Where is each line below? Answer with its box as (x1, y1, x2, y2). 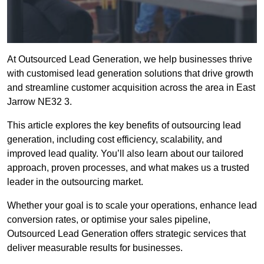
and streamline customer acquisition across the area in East (7, 82, 255, 93)
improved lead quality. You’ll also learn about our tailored (7, 148, 243, 159)
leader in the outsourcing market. (7, 177, 143, 187)
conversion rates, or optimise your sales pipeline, (7, 214, 210, 225)
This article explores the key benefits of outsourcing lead (7, 120, 241, 131)
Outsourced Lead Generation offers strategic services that (7, 229, 246, 239)
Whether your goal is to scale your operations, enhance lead (7, 200, 257, 211)
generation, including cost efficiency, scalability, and (7, 134, 222, 145)
